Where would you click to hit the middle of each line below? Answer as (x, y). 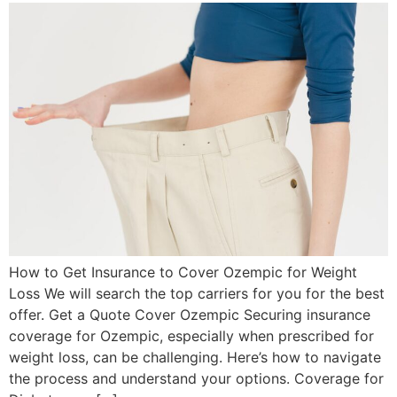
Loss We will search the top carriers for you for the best (197, 294)
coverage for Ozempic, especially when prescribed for (191, 336)
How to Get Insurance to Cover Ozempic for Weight (183, 272)
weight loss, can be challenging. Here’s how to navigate (195, 358)
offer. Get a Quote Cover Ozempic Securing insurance (190, 315)
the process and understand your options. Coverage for (196, 379)
